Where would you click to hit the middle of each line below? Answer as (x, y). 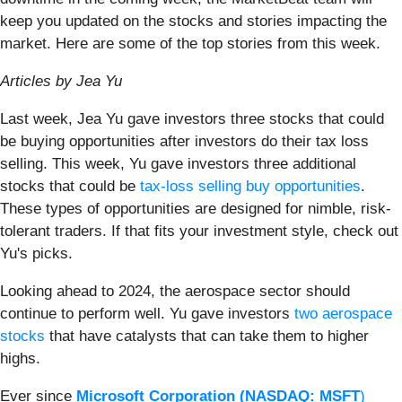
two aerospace (343, 313)
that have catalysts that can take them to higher (207, 336)
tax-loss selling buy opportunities (250, 186)
